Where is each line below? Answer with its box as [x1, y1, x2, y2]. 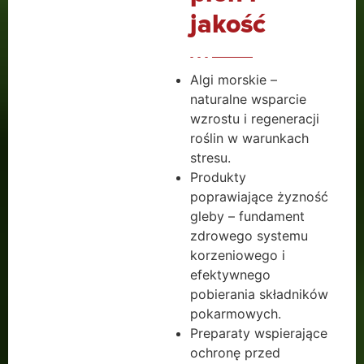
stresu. [190, 149, 231, 166]
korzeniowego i [190, 246, 285, 263]
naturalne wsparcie [190, 90, 306, 107]
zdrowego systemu [190, 227, 308, 244]
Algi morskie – [190, 71, 277, 88]
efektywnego [190, 266, 271, 283]
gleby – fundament [190, 207, 305, 224]
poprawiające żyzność [190, 188, 328, 205]
